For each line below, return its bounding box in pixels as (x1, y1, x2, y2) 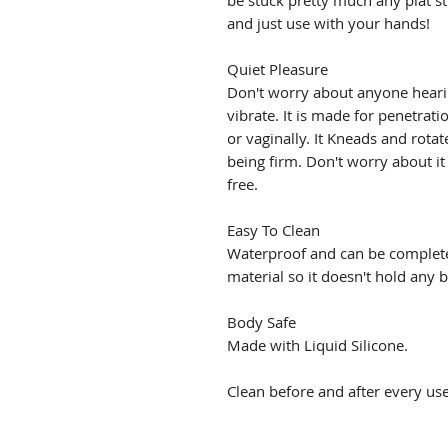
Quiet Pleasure (227, 59, 328, 80)
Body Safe (227, 312, 296, 333)
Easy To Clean (227, 220, 320, 241)
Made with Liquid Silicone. (227, 335, 408, 356)
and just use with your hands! (227, 13, 430, 34)
